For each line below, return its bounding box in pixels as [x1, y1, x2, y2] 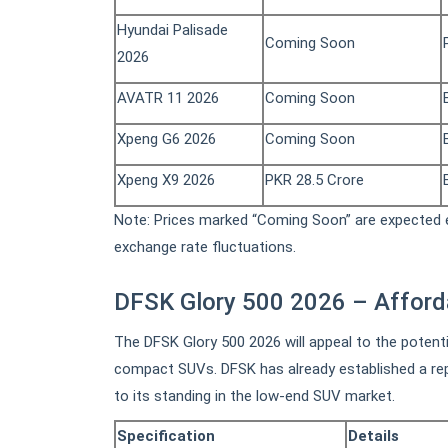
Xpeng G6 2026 [117, 130, 216, 149]
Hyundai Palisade [117, 21, 228, 40]
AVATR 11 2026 [117, 89, 219, 108]
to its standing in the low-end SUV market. [114, 387, 395, 406]
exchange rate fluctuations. [114, 238, 296, 257]
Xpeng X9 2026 [117, 171, 215, 190]
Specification [117, 427, 215, 446]
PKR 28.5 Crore [265, 171, 364, 190]
